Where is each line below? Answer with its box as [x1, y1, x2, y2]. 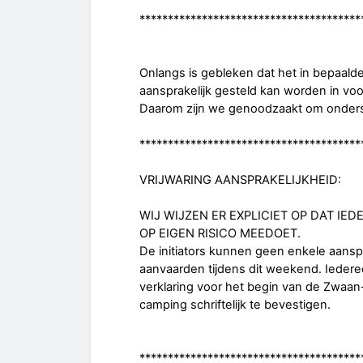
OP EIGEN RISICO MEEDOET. [139, 226, 301, 241]
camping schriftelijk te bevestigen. [139, 297, 331, 313]
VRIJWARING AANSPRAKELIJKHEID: [139, 173, 341, 188]
